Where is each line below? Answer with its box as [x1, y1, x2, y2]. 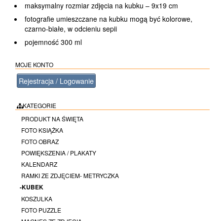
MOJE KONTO [15, 60, 54, 69]
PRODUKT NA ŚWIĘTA [20, 114, 84, 123]
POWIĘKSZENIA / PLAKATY [20, 148, 97, 157]
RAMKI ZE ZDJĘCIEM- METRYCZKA [20, 171, 119, 180]
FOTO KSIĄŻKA [20, 126, 64, 135]
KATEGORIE [22, 101, 56, 110]
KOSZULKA [20, 194, 53, 203]
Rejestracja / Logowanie [19, 75, 94, 86]
